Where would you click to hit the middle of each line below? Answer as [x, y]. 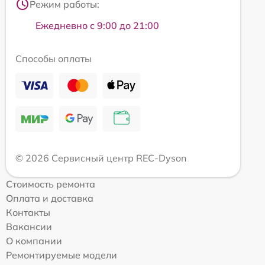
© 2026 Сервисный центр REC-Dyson [101, 158]
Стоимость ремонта [51, 184]
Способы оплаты [54, 59]
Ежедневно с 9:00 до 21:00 [97, 26]
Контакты [28, 213]
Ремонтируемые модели [62, 255]
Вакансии [29, 227]
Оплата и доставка [50, 198]
